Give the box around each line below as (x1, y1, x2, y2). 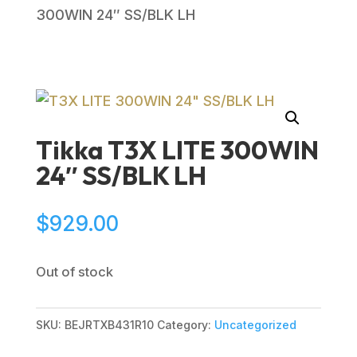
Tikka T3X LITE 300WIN (35, 134, 319, 166)
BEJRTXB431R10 (64, 318, 154, 331)
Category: (156, 318, 214, 331)
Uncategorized (214, 318, 296, 331)
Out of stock (35, 264, 113, 280)
